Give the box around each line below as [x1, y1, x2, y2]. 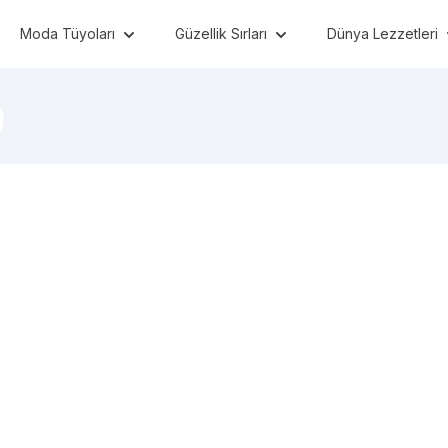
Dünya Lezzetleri [327, 24, 438, 42]
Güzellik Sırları [175, 24, 267, 42]
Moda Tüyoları [20, 24, 115, 42]
